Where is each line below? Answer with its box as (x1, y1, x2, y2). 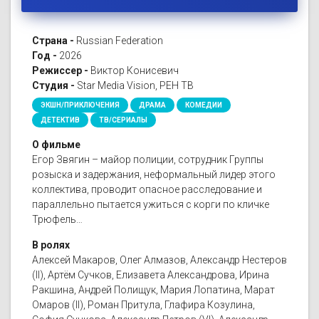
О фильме (32, 139, 80, 151)
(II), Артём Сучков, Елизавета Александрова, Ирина (32, 269, 269, 281)
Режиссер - (32, 65, 88, 77)
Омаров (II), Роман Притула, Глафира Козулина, (32, 299, 255, 311)
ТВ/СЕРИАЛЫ (99, 116, 147, 125)
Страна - (32, 35, 74, 47)
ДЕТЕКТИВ (41, 116, 80, 125)
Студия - (32, 80, 75, 92)
